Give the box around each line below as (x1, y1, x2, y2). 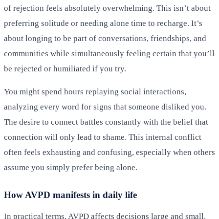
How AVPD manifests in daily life (4, 189, 137, 200)
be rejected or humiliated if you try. (4, 64, 126, 73)
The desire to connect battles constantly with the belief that (4, 117, 208, 127)
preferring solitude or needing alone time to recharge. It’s (4, 18, 202, 28)
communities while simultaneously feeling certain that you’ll (4, 48, 215, 58)
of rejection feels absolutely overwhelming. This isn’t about (4, 3, 211, 13)
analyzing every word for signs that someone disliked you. (4, 102, 206, 111)
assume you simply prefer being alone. (4, 162, 137, 172)
